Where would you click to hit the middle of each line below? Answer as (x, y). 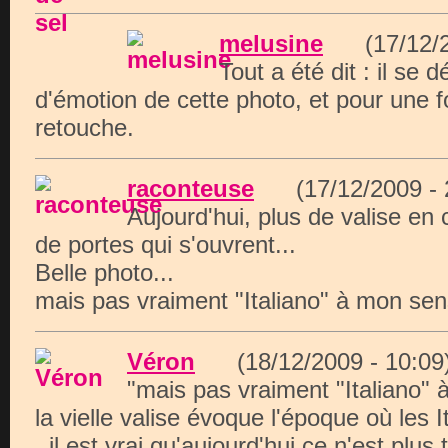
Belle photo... (104, 272)
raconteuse (190, 188)
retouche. (84, 127)
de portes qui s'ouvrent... (165, 244)
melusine (271, 43)
